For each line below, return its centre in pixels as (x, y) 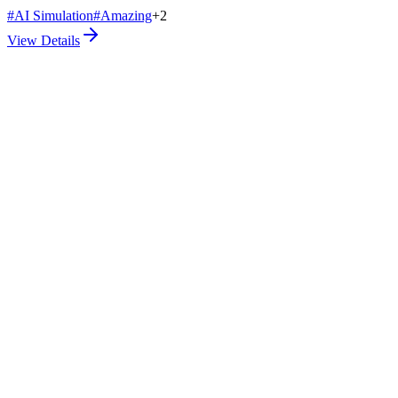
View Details (44, 40)
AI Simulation (54, 15)
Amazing (126, 15)
